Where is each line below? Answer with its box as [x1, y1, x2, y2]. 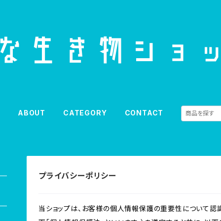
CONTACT [124, 109, 164, 117]
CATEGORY [63, 109, 107, 117]
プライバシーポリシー [38, 171, 116, 181]
